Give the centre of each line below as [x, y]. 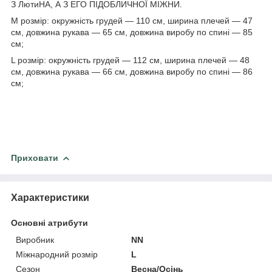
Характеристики [50, 197]
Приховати [35, 158]
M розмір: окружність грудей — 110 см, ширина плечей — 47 [132, 20]
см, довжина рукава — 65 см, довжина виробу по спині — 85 [132, 32]
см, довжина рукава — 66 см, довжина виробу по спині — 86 [132, 71]
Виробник [35, 240]
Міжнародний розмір [57, 254]
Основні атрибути [49, 223]
